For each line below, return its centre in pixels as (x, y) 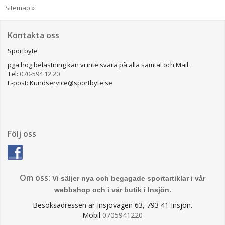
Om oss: (36, 178)
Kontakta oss (33, 35)
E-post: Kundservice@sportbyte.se (60, 83)
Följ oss (22, 134)
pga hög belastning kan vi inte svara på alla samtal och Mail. (99, 65)
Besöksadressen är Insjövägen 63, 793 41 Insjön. (113, 205)
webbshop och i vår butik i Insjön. (113, 190)
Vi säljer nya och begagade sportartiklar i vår (129, 178)
